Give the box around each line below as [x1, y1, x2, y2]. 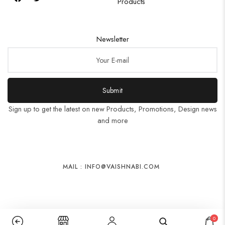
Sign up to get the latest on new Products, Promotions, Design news [8, 103, 217, 114]
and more [97, 115, 128, 126]
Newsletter [96, 34, 129, 44]
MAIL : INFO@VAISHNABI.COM [63, 162, 160, 171]
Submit [102, 85, 123, 95]
